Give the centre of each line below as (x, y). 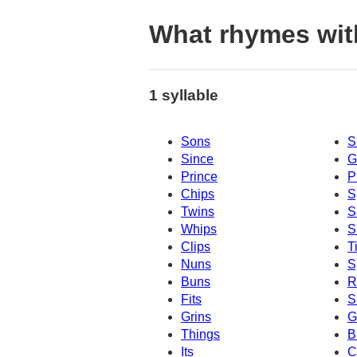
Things (200, 335)
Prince (199, 177)
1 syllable (184, 95)
